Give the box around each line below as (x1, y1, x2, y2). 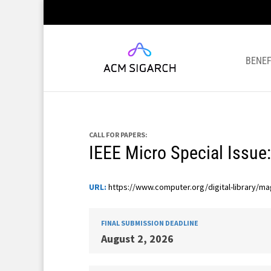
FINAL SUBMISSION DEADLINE (101, 218, 198, 227)
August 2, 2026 (101, 232, 174, 246)
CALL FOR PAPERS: (89, 130, 148, 139)
